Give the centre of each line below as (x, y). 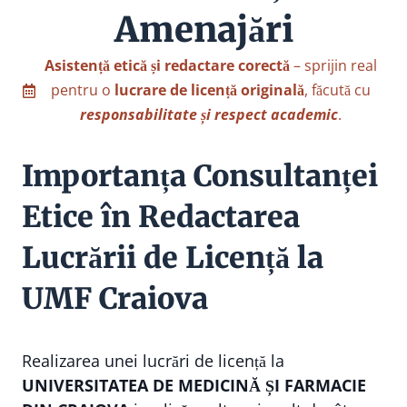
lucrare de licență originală (209, 90)
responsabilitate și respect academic (209, 114)
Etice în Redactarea (161, 217)
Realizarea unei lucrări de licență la (153, 361)
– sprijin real (333, 65)
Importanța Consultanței (200, 176)
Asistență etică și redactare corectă (167, 65)
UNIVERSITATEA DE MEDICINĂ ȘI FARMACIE (194, 385)
